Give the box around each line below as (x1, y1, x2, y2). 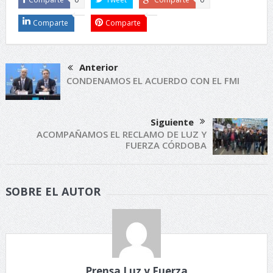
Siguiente (151, 115, 194, 128)
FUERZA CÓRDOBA (126, 138, 207, 151)
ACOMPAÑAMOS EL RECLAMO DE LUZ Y (37, 127, 207, 140)
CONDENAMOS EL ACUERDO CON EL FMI (66, 74, 239, 87)
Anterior (79, 60, 118, 73)
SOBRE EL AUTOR (5, 183, 101, 199)
